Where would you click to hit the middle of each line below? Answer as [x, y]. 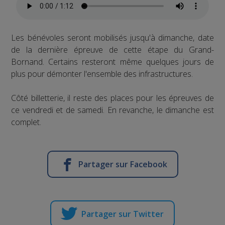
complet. [26, 122]
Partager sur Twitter [123, 214]
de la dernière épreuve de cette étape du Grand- [113, 49]
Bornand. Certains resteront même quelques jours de [113, 62]
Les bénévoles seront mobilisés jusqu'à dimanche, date [113, 37]
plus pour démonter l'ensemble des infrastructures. [102, 74]
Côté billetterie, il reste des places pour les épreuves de [113, 98]
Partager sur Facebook [123, 164]
